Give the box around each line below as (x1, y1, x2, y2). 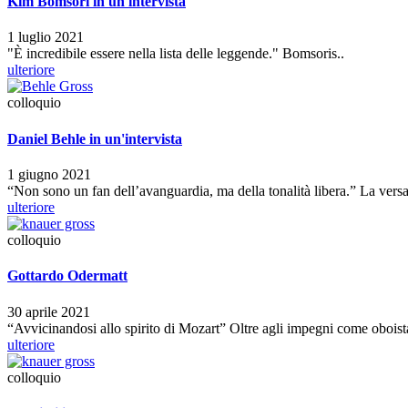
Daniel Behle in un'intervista (7, 130, 182, 147)
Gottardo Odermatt (7, 268, 127, 284)
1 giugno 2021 (7, 167, 91, 182)
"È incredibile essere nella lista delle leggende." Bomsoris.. (7, 46, 344, 62)
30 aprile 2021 (7, 303, 90, 320)
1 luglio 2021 (7, 29, 84, 46)
